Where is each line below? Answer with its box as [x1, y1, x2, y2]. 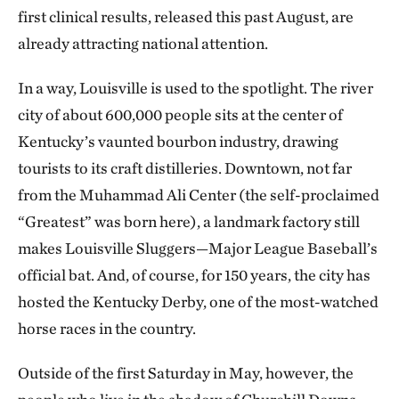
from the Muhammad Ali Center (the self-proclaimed [18, 185, 379, 205]
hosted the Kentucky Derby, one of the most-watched [18, 292, 379, 312]
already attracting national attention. [18, 34, 268, 53]
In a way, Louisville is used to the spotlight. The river [18, 78, 373, 98]
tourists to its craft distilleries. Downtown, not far [18, 159, 352, 178]
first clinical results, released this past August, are [18, 7, 354, 27]
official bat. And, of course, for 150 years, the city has [18, 265, 370, 285]
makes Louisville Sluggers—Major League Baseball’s [18, 239, 378, 258]
